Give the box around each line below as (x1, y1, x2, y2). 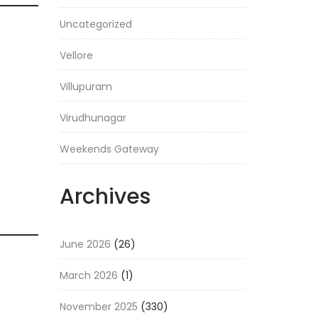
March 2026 (59, 268, 118, 283)
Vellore (59, 48, 93, 62)
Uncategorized (59, 17, 132, 31)
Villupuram (59, 79, 112, 94)
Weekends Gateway (59, 142, 159, 156)
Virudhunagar (59, 111, 126, 125)
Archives (59, 182, 150, 212)
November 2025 (59, 300, 138, 314)
